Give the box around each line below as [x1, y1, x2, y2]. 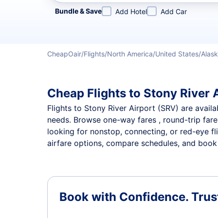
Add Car [161, 7, 187, 16]
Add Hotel [115, 7, 147, 16]
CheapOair [47, 50, 81, 58]
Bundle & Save [55, 7, 102, 15]
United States [155, 50, 199, 58]
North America [107, 50, 153, 58]
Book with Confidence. [59, 190, 191, 204]
